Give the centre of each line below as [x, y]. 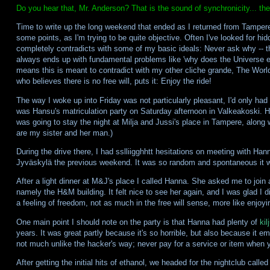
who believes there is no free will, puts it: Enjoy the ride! [114, 81]
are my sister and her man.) [64, 133]
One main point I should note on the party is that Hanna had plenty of [138, 222]
